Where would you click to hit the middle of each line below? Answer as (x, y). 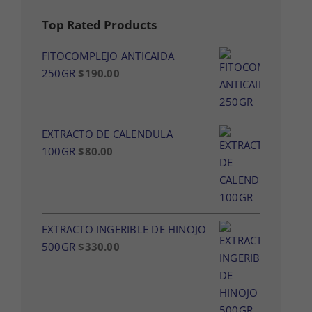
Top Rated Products (99, 25)
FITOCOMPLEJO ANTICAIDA (108, 56)
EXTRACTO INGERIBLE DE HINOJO (124, 229)
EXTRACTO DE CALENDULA (107, 134)
